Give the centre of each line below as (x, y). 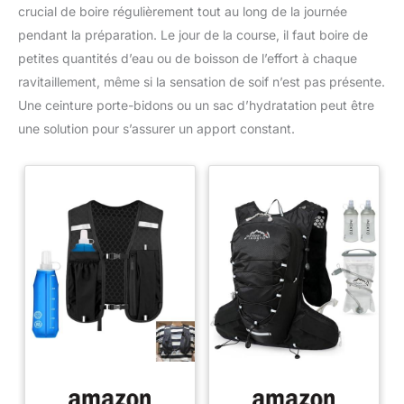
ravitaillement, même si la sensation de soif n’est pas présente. (202, 82)
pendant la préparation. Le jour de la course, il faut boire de (193, 35)
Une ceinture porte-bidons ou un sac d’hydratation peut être (196, 106)
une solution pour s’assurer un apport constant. (156, 129)
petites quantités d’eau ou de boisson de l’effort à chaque (188, 59)
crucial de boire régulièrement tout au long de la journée (183, 12)
